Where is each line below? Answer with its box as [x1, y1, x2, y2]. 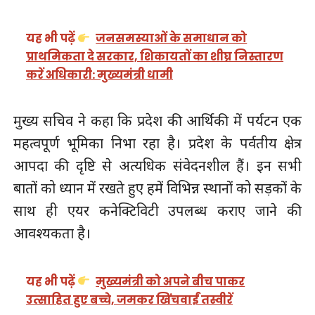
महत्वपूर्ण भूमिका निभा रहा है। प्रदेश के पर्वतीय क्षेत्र [13, 134, 302, 153]
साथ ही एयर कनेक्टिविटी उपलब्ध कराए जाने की [13, 201, 302, 221]
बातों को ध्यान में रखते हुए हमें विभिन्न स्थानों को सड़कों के [13, 179, 302, 198]
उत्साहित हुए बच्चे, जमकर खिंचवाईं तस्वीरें [26, 291, 233, 308]
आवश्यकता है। [13, 224, 91, 243]
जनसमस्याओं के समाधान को [96, 30, 247, 47]
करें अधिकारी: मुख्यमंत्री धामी [26, 67, 174, 84]
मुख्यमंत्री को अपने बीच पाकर [96, 273, 245, 290]
